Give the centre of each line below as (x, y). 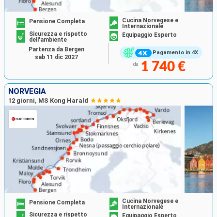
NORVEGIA (27, 91)
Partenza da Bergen (56, 49)
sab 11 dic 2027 (56, 57)
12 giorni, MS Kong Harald (48, 100)
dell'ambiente (48, 39)
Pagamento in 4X (175, 53)
